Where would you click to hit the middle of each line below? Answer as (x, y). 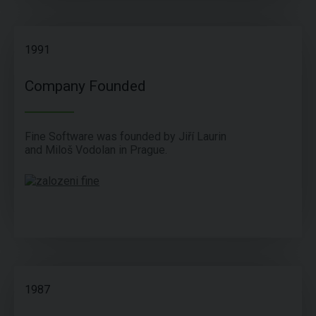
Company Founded (85, 86)
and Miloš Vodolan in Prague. (96, 150)
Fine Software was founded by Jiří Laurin (126, 137)
